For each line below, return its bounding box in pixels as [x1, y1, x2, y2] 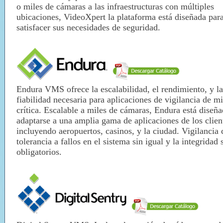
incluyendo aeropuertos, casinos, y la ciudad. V [16, 126, 188, 136]
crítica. [16, 105, 44, 115]
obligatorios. [16, 147, 62, 157]
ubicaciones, [16, 12, 64, 22]
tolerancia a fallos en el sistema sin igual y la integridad [16, 136, 221, 147]
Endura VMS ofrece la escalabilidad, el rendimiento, [16, 84, 210, 95]
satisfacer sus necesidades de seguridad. [16, 22, 160, 33]
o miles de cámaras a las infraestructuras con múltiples [16, 1, 214, 12]
